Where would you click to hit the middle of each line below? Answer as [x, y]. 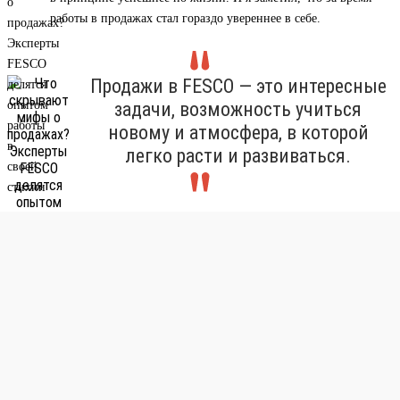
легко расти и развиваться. [238, 156]
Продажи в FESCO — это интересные [238, 87]
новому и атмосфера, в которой [238, 133]
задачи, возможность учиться [238, 110]
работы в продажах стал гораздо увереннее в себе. [185, 19]
